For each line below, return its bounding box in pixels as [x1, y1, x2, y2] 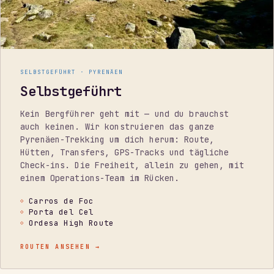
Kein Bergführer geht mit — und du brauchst [20, 108, 229, 119]
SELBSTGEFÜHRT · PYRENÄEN [20, 68, 123, 76]
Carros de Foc [29, 195, 94, 206]
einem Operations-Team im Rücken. [20, 172, 180, 183]
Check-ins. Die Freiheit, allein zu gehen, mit [20, 159, 244, 171]
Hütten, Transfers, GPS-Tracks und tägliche [20, 146, 229, 158]
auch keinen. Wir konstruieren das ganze [20, 120, 215, 132]
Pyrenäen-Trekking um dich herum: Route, [20, 133, 215, 145]
